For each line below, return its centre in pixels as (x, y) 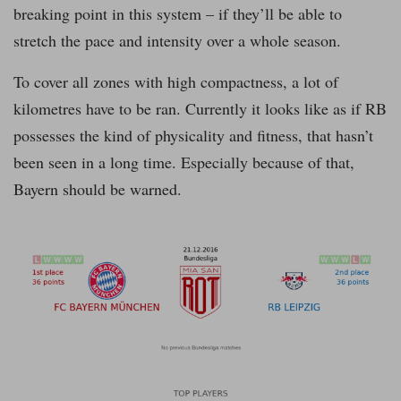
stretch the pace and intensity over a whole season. (177, 41)
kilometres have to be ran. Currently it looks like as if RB (200, 109)
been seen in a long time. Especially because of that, (184, 162)
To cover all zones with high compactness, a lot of (176, 82)
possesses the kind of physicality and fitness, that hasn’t (193, 136)
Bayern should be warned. (98, 189)
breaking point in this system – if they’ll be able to (178, 14)
